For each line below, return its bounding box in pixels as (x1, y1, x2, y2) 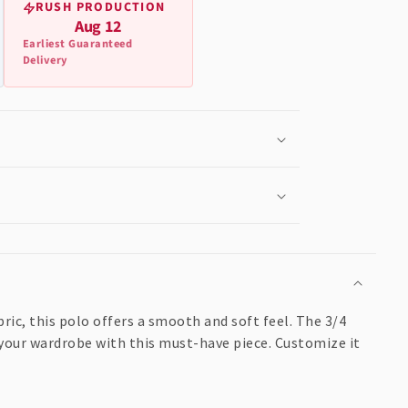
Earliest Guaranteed (22, 36, 133, 53)
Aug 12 (75, 15, 122, 39)
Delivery (22, 52, 68, 69)
